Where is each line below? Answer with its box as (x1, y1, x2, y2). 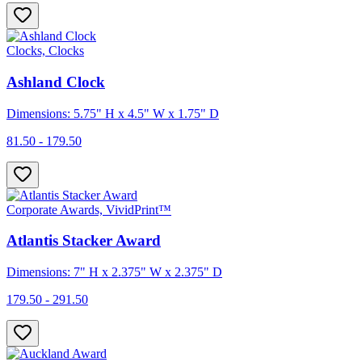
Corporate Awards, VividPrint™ (6, 202, 171, 217)
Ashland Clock (6, 73, 105, 90)
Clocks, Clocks (6, 44, 84, 58)
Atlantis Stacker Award (6, 232, 161, 250)
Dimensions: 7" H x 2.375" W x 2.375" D (6, 265, 222, 280)
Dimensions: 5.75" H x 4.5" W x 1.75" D (6, 106, 219, 120)
